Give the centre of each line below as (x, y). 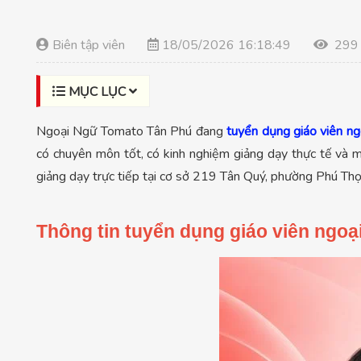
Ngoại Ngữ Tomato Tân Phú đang (132, 131)
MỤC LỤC (99, 91)
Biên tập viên (89, 45)
